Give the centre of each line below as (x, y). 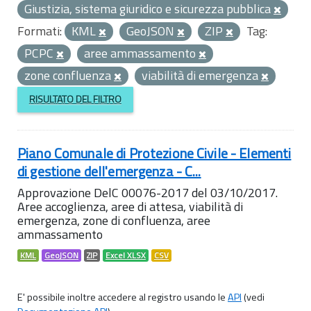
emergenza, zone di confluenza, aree (114, 220)
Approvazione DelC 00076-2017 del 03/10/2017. (148, 192)
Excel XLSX (126, 255)
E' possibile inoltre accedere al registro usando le (123, 297)
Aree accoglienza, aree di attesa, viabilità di (130, 206)
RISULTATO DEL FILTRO (75, 99)
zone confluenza (69, 75)
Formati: (40, 31)
